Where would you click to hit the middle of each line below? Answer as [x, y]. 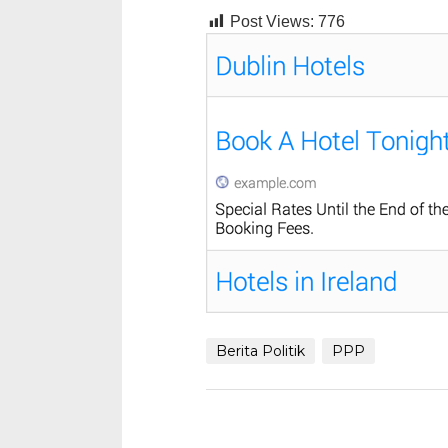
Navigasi [263, 407]
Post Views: [272, 21]
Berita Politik [261, 350]
